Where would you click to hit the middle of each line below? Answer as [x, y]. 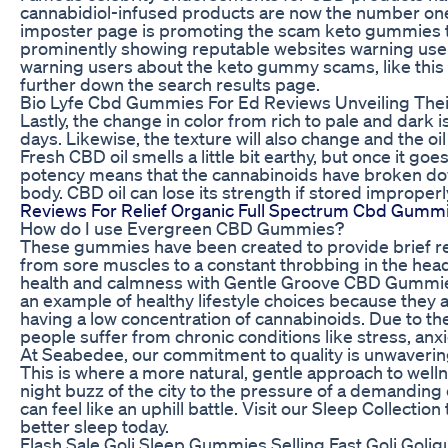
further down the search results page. [170, 83]
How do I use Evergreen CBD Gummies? [182, 227]
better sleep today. [94, 425]
